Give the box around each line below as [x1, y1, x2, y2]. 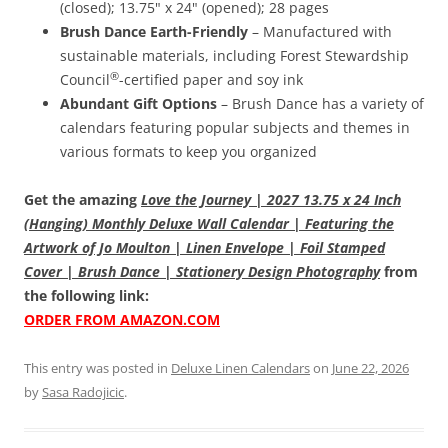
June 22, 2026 [332, 359, 409, 378]
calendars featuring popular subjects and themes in [60, 118, 410, 138]
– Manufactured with [248, 22, 392, 42]
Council [60, 70, 110, 90]
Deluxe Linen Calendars [171, 359, 310, 378]
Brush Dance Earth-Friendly [60, 22, 248, 42]
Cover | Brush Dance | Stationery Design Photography [24, 262, 380, 282]
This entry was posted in [24, 359, 171, 378]
